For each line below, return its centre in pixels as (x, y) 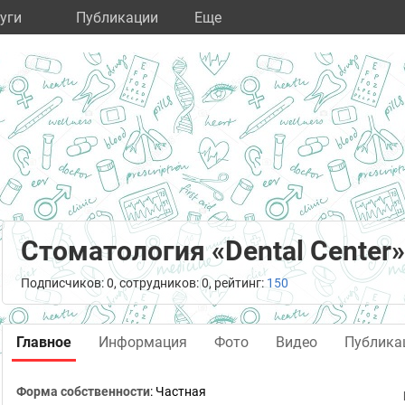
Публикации (117, 18)
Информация (143, 342)
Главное (44, 342)
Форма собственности (83, 391)
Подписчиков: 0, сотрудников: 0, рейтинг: (144, 283)
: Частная (178, 391)
